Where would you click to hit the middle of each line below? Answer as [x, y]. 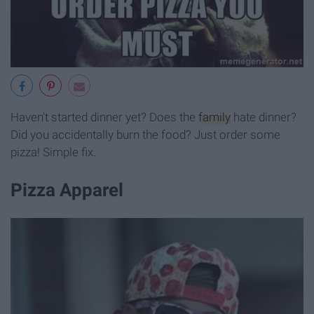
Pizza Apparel [67, 190]
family [214, 117]
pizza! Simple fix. [53, 152]
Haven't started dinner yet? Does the [104, 117]
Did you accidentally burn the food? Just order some [145, 135]
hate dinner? [264, 117]
